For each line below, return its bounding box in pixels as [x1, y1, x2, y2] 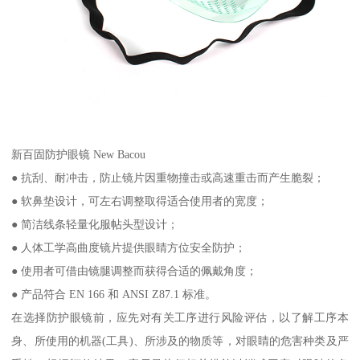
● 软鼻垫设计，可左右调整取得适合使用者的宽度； [11, 194, 269, 207]
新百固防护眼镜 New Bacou [11, 147, 146, 161]
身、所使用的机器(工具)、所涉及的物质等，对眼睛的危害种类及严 [11, 333, 349, 347]
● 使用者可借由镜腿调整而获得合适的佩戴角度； [11, 264, 258, 277]
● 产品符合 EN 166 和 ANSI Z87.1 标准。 [11, 287, 217, 301]
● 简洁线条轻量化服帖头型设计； [11, 217, 179, 231]
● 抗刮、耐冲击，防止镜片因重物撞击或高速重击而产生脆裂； [11, 170, 325, 184]
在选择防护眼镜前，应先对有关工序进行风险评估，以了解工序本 [11, 310, 349, 324]
